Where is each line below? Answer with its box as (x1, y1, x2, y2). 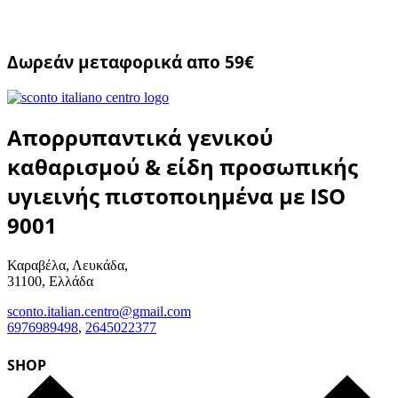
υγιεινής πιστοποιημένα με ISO (7, 181, 346, 211)
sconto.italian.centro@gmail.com (7, 304, 191, 320)
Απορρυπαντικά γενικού (7, 123, 273, 153)
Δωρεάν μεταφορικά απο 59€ (7, 50, 254, 73)
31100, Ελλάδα (7, 274, 93, 290)
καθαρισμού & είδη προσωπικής (7, 152, 358, 182)
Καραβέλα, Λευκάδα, (7, 258, 128, 274)
